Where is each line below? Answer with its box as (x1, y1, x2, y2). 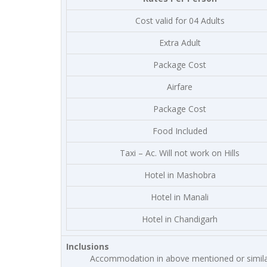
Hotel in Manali (151, 191, 209, 203)
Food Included (152, 125, 207, 136)
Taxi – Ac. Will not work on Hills (120, 147, 240, 159)
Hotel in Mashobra (144, 169, 216, 181)
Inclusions (66, 241, 109, 252)
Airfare (167, 81, 193, 92)
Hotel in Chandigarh (142, 213, 218, 225)
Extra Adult (159, 37, 201, 48)
